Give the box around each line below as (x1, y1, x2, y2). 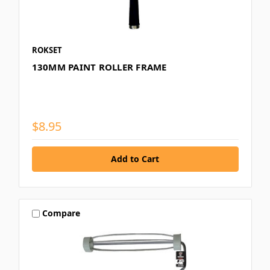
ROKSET (31, 44, 62, 55)
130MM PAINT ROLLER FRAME (31, 60, 167, 73)
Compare (42, 207, 81, 219)
